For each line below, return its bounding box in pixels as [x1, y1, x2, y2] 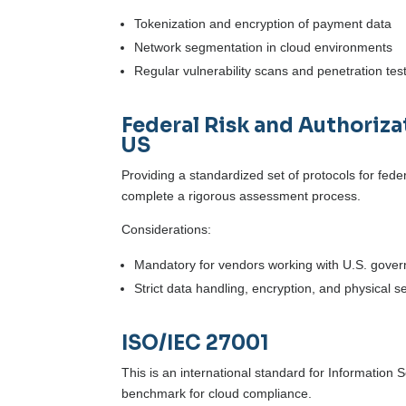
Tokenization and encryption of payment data [134, 16, 392, 32]
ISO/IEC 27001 [121, 331, 269, 356]
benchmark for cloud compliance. [121, 386, 316, 401]
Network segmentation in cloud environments [134, 40, 393, 55]
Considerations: [121, 222, 212, 237]
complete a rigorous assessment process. [121, 188, 362, 204]
